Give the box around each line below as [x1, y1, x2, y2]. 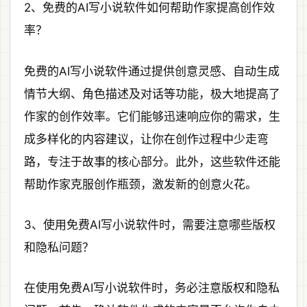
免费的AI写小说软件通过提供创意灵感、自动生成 [24, 64, 280, 78]
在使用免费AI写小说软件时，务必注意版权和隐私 [24, 281, 280, 295]
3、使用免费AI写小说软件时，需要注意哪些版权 [24, 217, 275, 232]
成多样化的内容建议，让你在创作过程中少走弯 [24, 132, 269, 146]
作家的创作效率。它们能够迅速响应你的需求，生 [24, 109, 280, 123]
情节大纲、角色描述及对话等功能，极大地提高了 [24, 86, 280, 101]
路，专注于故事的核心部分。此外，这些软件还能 [24, 154, 280, 169]
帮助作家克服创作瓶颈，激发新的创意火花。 [24, 177, 257, 191]
